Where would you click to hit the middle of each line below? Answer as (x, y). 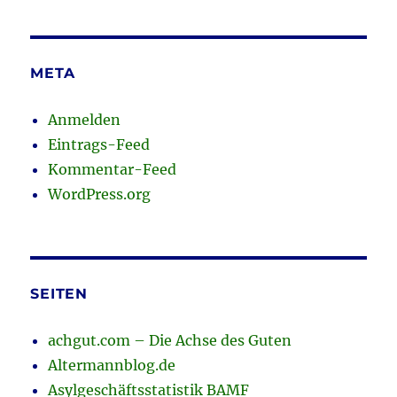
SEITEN (59, 294)
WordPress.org (100, 195)
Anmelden (85, 120)
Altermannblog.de (112, 366)
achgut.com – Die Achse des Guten (170, 341)
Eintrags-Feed (99, 145)
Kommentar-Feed (113, 170)
